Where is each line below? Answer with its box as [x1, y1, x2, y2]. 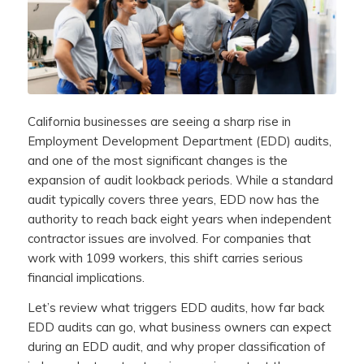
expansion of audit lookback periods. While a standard [27, 172, 333, 188]
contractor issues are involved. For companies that [27, 231, 311, 247]
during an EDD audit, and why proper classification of [27, 339, 326, 355]
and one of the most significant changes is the [27, 153, 288, 169]
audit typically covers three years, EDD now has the [27, 192, 319, 208]
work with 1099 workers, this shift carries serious [27, 250, 303, 266]
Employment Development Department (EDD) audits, [27, 133, 331, 149]
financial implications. [27, 270, 145, 286]
